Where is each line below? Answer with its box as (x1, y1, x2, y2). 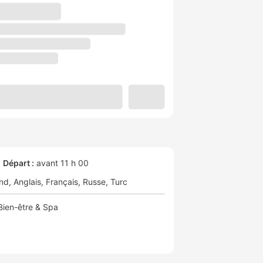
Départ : (3, 158, 34, 168)
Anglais (14, 177, 41, 187)
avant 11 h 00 (34, 158, 89, 168)
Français (46, 177, 78, 187)
